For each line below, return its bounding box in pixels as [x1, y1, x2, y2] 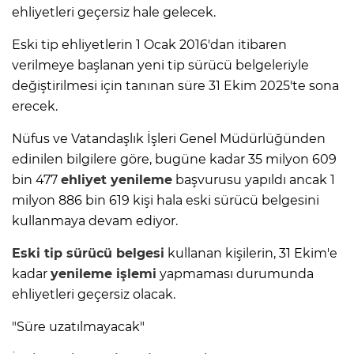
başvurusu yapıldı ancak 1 [172, 172, 335, 188]
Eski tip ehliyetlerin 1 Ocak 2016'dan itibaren [12, 37, 287, 53]
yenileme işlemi [51, 266, 156, 282]
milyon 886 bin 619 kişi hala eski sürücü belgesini [12, 193, 319, 209]
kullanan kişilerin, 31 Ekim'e [164, 246, 337, 262]
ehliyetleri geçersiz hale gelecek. [12, 5, 216, 21]
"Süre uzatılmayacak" [12, 319, 145, 335]
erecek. [12, 99, 58, 115]
